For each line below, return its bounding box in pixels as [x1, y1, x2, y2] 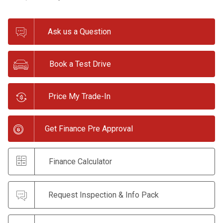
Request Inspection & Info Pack [48, 190, 159, 200]
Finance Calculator [49, 157, 112, 167]
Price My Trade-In [48, 92, 111, 102]
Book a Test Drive [49, 59, 111, 69]
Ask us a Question [48, 27, 111, 37]
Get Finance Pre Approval [45, 124, 133, 134]
